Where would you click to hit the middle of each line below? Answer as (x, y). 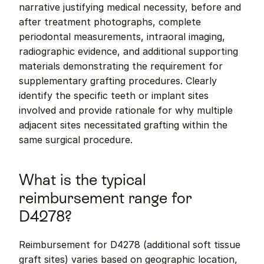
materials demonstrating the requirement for (121, 66)
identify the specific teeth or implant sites (114, 95)
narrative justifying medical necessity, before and (130, 7)
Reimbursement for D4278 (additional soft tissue (130, 245)
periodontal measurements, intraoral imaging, (122, 37)
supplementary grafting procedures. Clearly (118, 81)
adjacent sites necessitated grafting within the (123, 125)
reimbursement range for (105, 198)
